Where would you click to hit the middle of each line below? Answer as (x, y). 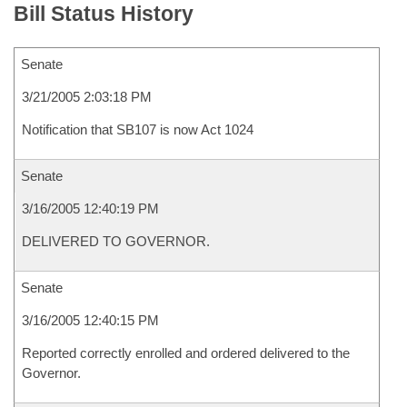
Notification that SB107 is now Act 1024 (138, 129)
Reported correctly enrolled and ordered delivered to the (186, 353)
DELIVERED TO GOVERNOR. (116, 241)
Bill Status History (104, 14)
